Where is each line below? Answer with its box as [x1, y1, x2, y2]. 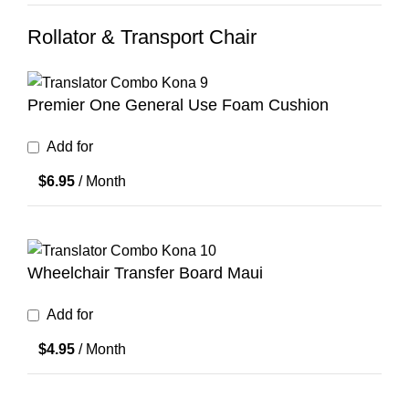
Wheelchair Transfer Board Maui [27, 263, 263, 282]
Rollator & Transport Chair [27, 26, 257, 49]
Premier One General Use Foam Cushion [27, 95, 329, 114]
